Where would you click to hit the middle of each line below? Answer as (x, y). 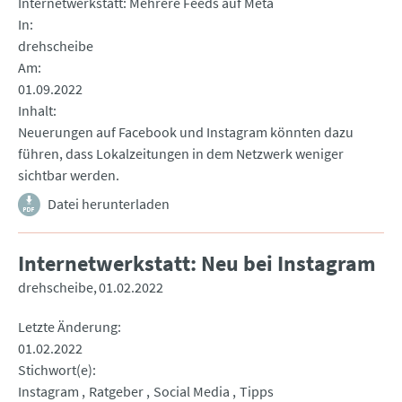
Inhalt (35, 111)
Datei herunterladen (109, 204)
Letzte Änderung (68, 327)
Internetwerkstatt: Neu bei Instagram (197, 264)
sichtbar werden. (69, 175)
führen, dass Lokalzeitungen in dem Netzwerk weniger (181, 154)
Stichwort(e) (55, 370)
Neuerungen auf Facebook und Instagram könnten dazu (186, 132)
